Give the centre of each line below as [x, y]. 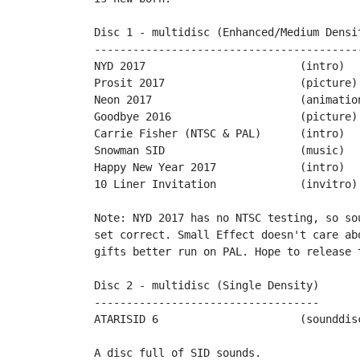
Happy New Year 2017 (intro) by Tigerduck [155, 167]
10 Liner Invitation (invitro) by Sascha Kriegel [155, 184]
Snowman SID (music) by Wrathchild [129, 150]
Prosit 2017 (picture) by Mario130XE [129, 83]
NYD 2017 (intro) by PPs [120, 66]
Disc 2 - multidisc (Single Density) [207, 285]
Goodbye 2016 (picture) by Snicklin [133, 117]
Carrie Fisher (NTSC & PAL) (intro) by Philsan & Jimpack [178, 133]
